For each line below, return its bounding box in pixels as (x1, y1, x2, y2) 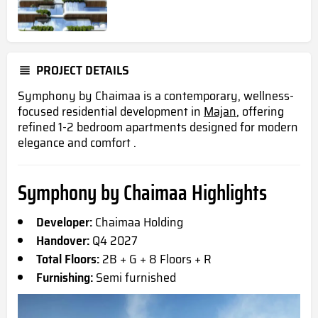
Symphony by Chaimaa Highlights (18, 175, 267, 209)
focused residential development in (18, 101, 204, 121)
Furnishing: (36, 267, 93, 287)
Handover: (36, 230, 89, 251)
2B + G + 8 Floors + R (99, 248, 212, 269)
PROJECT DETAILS (36, 60, 129, 80)
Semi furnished (93, 267, 176, 287)
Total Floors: (36, 248, 99, 269)
